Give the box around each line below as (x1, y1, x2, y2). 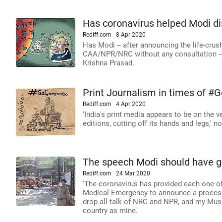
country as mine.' (83, 206, 139, 215)
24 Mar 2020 (116, 170, 150, 177)
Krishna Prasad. (83, 58, 134, 67)
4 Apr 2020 (116, 101, 146, 108)
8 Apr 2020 (116, 31, 146, 38)
